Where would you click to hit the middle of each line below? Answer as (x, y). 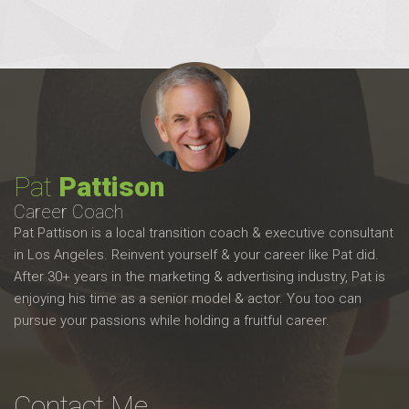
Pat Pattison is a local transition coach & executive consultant (204, 233)
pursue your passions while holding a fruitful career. (172, 320)
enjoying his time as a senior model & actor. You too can (188, 299)
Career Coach (68, 212)
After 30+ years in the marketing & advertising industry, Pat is (199, 277)
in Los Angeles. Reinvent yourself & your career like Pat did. (196, 255)
